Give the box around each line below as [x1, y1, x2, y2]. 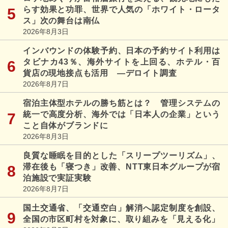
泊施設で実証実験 [23, 173, 92, 182]
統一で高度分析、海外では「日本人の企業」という [23, 109, 220, 119]
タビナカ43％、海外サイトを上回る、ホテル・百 [23, 57, 220, 66]
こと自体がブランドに [23, 121, 108, 130]
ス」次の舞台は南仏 [23, 16, 100, 25]
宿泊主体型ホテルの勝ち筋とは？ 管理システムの [23, 98, 220, 107]
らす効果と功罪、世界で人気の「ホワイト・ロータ [23, 5, 220, 14]
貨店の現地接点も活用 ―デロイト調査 [23, 68, 177, 77]
